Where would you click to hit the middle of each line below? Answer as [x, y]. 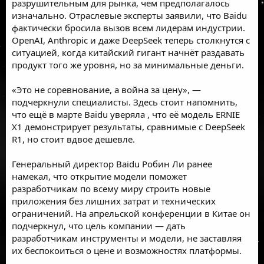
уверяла [128, 114]
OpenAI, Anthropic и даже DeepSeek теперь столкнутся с [131, 40]
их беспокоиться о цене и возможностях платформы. [127, 250]
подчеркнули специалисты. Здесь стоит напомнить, [125, 102]
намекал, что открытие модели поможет [99, 176]
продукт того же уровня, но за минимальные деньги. [128, 65]
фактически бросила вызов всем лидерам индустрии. [128, 27]
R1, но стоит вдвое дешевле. [73, 139]
